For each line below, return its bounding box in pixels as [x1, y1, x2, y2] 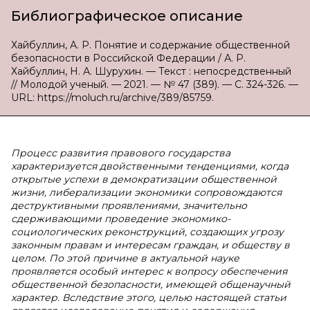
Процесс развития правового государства [11, 147, 230, 159]
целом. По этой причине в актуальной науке [11, 252, 239, 264]
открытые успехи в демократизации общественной [11, 173, 277, 185]
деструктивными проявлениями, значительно [11, 199, 247, 212]
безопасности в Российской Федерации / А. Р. [11, 52, 246, 64]
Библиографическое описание [11, 8, 243, 24]
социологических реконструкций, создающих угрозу [11, 226, 284, 238]
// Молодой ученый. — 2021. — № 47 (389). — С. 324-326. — [11, 78, 298, 91]
